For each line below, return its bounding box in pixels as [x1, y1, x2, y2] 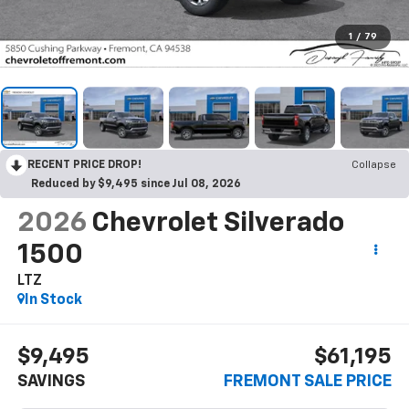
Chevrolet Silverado [90, 209, 344, 237]
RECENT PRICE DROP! [27, 159, 142, 171]
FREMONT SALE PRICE [224, 373, 393, 391]
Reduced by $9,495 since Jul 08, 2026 [31, 178, 241, 190]
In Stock [24, 292, 82, 308]
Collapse [351, 159, 396, 171]
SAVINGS [16, 373, 85, 391]
